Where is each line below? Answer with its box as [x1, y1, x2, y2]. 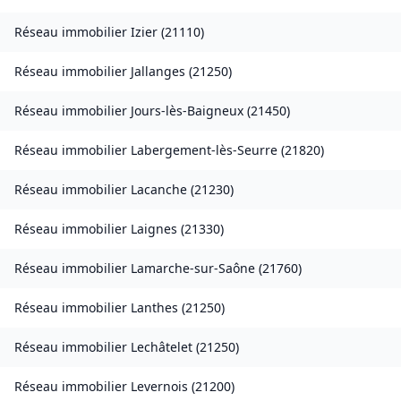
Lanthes [131, 299, 178, 317]
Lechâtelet [131, 338, 192, 356]
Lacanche [131, 181, 187, 199]
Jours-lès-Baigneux [131, 102, 243, 120]
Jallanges [131, 63, 185, 81]
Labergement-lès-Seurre [131, 141, 277, 159]
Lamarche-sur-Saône [131, 260, 255, 277]
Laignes [131, 220, 177, 238]
